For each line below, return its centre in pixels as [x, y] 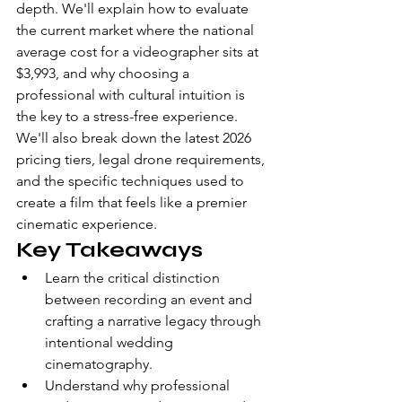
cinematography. [99, 364]
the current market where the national [137, 30]
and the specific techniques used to [132, 181]
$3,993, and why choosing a [105, 73]
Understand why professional [139, 385]
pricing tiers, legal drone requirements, [142, 159]
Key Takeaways [109, 250]
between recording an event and [150, 299]
